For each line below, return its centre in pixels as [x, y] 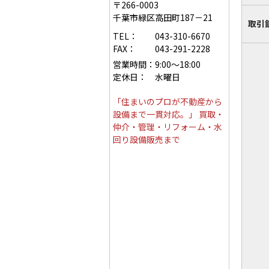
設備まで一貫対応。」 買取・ [168, 114]
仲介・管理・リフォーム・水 [168, 126]
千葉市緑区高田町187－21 [163, 17]
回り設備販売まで [147, 139]
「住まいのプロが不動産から [168, 101]
